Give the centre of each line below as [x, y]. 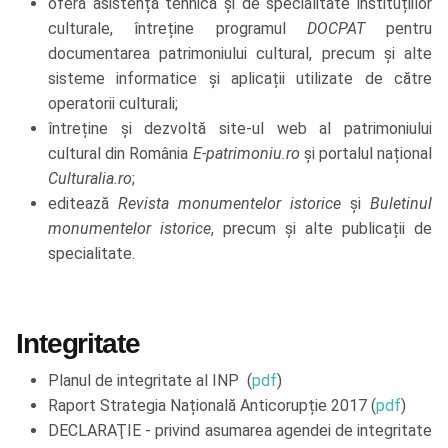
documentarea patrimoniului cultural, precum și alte [240, 54]
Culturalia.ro [90, 179]
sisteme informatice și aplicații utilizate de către [240, 79]
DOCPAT [335, 29]
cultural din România [120, 154]
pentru [398, 29]
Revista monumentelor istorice [229, 204]
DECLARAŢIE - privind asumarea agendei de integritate [240, 431]
